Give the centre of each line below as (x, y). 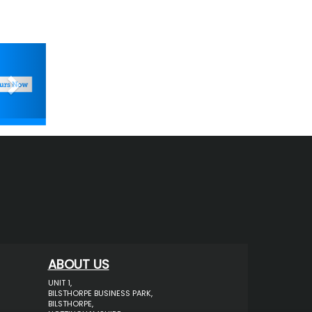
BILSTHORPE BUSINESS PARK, (100, 294)
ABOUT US (78, 265)
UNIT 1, (60, 283)
